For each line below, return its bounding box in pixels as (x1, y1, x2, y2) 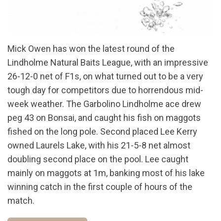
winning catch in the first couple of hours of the (7, 182, 192, 192)
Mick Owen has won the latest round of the (7, 43, 175, 54)
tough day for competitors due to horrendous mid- (7, 85, 203, 96)
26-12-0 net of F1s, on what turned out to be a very (7, 71, 203, 82)
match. (7, 195, 35, 206)
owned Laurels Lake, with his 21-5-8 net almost (7, 140, 190, 151)
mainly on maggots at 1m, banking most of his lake (7, 168, 205, 179)
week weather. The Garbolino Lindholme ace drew (7, 99, 201, 110)
